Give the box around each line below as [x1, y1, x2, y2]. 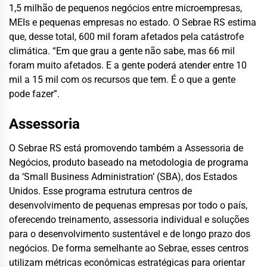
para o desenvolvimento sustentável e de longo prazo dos [9, 228, 250, 240]
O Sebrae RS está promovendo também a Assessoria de [9, 142, 243, 154]
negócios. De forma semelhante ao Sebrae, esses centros [9, 242, 249, 254]
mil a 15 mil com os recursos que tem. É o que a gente [9, 73, 235, 85]
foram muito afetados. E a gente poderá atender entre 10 [9, 59, 247, 71]
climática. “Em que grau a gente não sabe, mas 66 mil [9, 45, 235, 57]
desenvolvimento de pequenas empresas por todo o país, [9, 199, 247, 211]
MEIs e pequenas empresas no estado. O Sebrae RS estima [9, 16, 256, 28]
